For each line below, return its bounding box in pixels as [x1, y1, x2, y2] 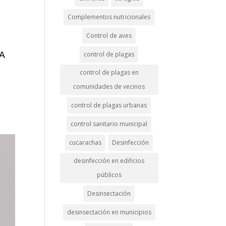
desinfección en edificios [74, 156, 145, 165]
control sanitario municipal [71, 120, 148, 128]
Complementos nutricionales [68, 13, 151, 21]
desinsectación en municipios [67, 208, 151, 216]
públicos [96, 171, 122, 179]
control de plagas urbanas [71, 101, 147, 109]
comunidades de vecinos [73, 82, 145, 91]
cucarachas [69, 138, 102, 147]
